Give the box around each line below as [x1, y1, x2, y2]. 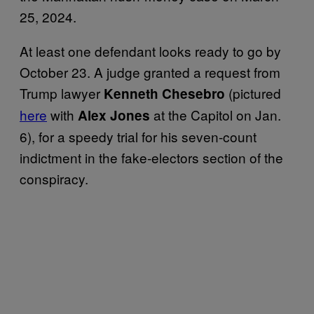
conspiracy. [20, 168, 92, 188]
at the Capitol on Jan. [153, 104, 281, 124]
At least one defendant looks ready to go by [20, 41, 281, 60]
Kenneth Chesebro [104, 83, 225, 103]
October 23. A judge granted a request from [20, 62, 280, 81]
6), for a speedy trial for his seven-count [20, 126, 257, 146]
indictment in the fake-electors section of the [20, 147, 283, 167]
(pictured [225, 83, 281, 102]
